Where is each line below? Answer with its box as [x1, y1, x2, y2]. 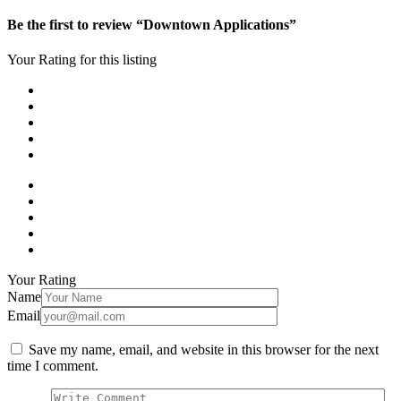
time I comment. [7, 357, 98, 373]
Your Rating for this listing [7, 51, 157, 67]
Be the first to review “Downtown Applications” [7, 16, 296, 32]
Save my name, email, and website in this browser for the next [29, 341, 379, 357]
